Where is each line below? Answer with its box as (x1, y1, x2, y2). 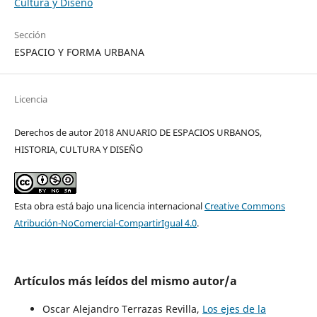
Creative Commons (204, 199, 285, 212)
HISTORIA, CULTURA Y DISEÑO (13, 142, 143, 156)
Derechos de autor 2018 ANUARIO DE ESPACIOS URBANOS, (13, 125, 262, 139)
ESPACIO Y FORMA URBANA (13, 45, 144, 59)
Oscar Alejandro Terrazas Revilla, (42, 301, 202, 316)
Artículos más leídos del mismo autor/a (13, 272, 237, 289)
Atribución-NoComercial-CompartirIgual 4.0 (13, 216, 197, 229)
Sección (13, 28, 46, 41)
